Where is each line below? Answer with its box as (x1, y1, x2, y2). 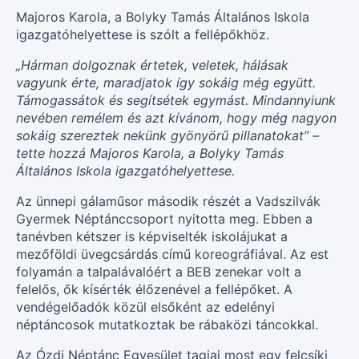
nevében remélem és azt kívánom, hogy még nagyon (16, 109, 337, 126)
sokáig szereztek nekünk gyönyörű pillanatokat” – (16, 127, 319, 143)
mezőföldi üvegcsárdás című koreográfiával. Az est (16, 245, 329, 262)
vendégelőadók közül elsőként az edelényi (16, 298, 275, 315)
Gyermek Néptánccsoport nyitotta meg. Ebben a (16, 210, 313, 227)
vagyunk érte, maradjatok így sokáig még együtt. (16, 74, 316, 91)
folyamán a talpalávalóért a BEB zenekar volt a (16, 263, 301, 280)
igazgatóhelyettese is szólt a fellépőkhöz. (16, 26, 269, 42)
